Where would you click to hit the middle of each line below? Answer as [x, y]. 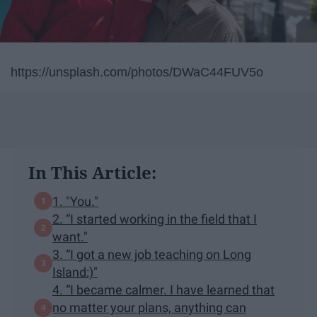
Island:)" [75, 272]
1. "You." [75, 201]
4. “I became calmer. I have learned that [163, 290]
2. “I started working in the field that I [155, 219]
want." [70, 237]
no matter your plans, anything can [149, 308]
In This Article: [92, 173]
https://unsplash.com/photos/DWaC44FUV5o [137, 73]
